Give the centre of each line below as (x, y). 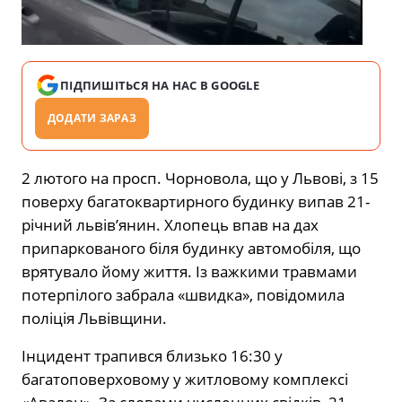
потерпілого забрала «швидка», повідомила (183, 295)
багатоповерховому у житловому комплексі (185, 380)
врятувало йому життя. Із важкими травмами (189, 272)
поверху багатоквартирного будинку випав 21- (196, 202)
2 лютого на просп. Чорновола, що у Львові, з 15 (200, 179)
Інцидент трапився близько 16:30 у (152, 356)
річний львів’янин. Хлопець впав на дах (170, 225)
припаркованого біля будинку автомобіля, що (191, 249)
